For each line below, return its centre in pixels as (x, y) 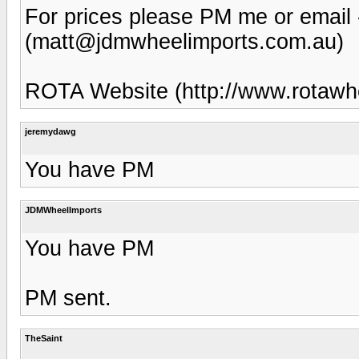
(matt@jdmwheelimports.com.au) (184, 41)
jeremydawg (50, 131)
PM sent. (68, 298)
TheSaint (44, 338)
